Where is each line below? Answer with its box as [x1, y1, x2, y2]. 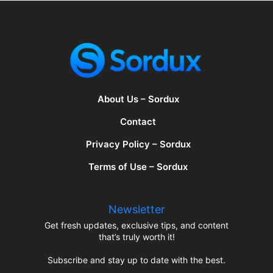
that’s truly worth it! [98, 231, 175, 242]
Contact [120, 116, 156, 128]
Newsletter [108, 202, 165, 216]
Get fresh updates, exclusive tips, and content [44, 219, 229, 230]
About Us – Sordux [97, 93, 179, 105]
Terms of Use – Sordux [88, 160, 188, 172]
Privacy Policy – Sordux [85, 138, 191, 151]
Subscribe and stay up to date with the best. [48, 254, 225, 265]
